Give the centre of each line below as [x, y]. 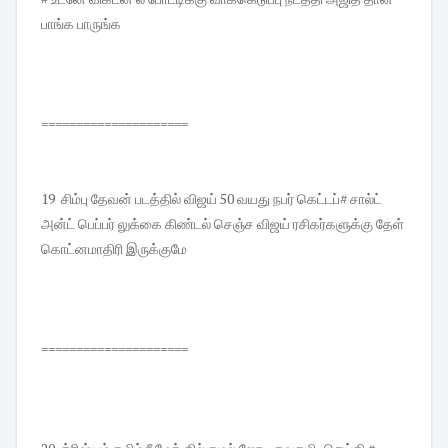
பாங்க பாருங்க [81, 24]
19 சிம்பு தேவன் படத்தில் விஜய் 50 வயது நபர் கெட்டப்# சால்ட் [211, 199]
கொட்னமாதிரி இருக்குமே [114, 249]
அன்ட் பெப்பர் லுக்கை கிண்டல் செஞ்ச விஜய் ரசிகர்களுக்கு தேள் [222, 224]
